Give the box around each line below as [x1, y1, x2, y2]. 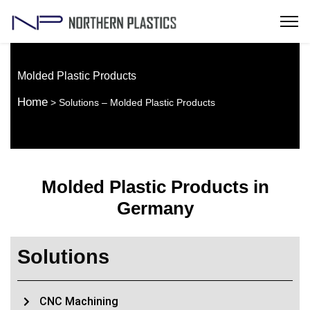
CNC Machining [39, 294, 118, 308]
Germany [116, 197, 194, 219]
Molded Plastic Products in [41, 176, 269, 197]
